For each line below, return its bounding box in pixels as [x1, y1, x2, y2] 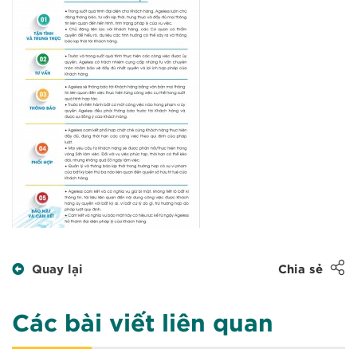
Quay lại [32, 264, 83, 277]
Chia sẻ [278, 264, 323, 277]
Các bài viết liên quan [12, 312, 273, 337]
